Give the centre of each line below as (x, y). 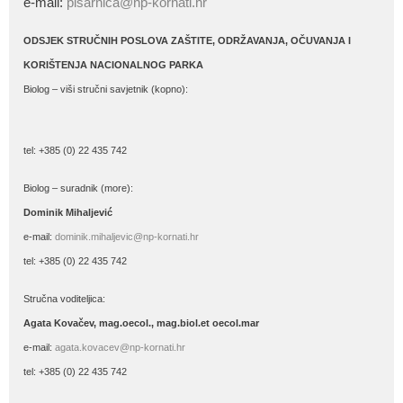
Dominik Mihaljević (68, 212)
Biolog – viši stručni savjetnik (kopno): (106, 89)
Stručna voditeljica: (64, 298)
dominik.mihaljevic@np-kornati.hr (127, 236)
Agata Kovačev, (61, 322)
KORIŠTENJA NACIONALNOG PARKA (113, 64)
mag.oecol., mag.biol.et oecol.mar (179, 322)
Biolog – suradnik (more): (78, 188)
